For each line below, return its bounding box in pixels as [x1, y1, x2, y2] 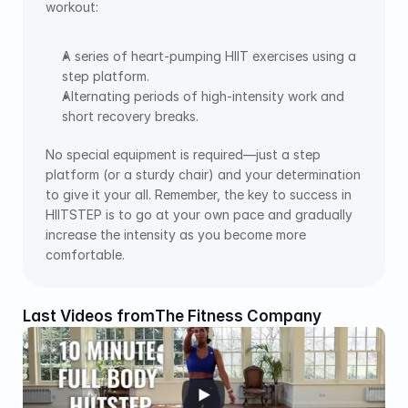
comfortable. [46, 246, 125, 262]
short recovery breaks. [62, 107, 202, 124]
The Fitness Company [155, 306, 325, 325]
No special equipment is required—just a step [46, 146, 321, 162]
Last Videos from [23, 306, 155, 325]
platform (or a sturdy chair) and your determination [46, 166, 361, 182]
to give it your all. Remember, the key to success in [46, 186, 352, 202]
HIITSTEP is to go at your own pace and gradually [46, 206, 352, 222]
